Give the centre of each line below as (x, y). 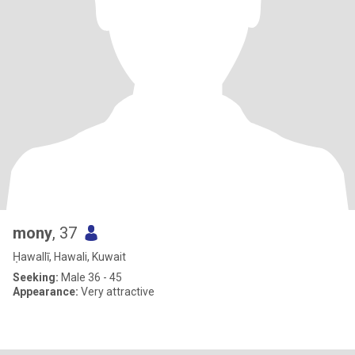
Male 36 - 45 (90, 277)
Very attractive (116, 292)
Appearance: (46, 292)
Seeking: (36, 277)
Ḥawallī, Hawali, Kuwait (69, 257)
